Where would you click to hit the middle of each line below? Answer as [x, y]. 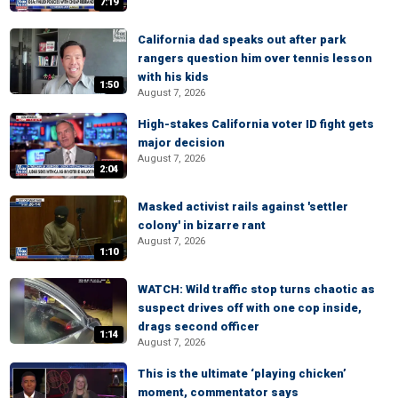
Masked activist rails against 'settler [243, 207]
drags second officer [199, 326]
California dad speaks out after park [242, 40]
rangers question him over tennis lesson [255, 58]
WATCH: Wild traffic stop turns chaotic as [256, 289]
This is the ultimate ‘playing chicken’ [242, 374]
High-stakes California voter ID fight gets [256, 124]
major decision [181, 143]
